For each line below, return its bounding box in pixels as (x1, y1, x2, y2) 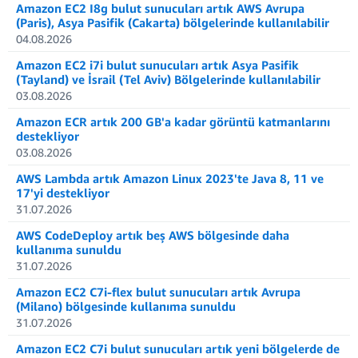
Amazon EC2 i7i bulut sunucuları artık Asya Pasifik (16, 58, 299, 72)
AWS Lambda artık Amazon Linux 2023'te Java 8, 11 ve (16, 171, 324, 185)
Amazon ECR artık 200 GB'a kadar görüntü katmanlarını (16, 114, 330, 129)
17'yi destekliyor (16, 185, 109, 200)
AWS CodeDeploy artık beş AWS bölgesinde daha (16, 228, 289, 242)
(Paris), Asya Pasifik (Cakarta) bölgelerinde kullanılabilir (16, 15, 329, 30)
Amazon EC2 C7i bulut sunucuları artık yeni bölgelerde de (16, 341, 340, 356)
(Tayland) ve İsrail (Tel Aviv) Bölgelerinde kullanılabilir (16, 72, 320, 86)
